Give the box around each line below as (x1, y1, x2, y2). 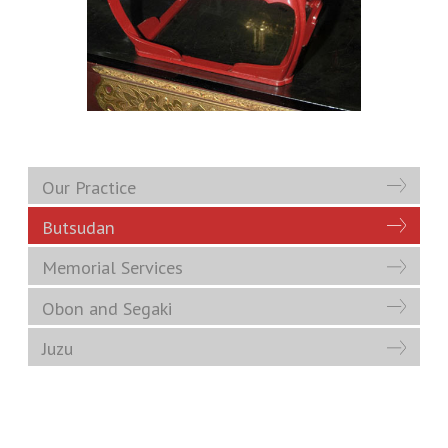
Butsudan (42, 215, 115, 240)
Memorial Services (42, 255, 183, 280)
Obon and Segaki (42, 295, 172, 320)
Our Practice (42, 174, 136, 199)
